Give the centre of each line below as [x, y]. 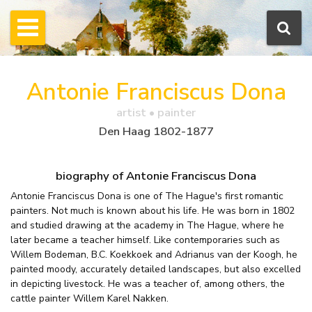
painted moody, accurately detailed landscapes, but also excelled [156, 270]
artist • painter [156, 113]
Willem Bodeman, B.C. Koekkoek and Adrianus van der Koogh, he [154, 255]
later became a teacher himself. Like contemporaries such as [145, 240]
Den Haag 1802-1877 [156, 131]
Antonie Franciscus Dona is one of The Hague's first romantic [147, 196]
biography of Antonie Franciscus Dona [156, 175]
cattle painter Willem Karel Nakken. [89, 299]
